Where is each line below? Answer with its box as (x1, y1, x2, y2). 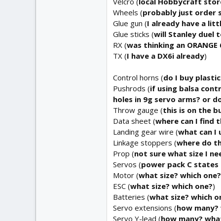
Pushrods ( (113, 83, 150, 93)
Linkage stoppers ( (113, 138, 177, 147)
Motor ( (113, 170, 139, 180)
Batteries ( (113, 192, 149, 202)
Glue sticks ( (113, 29, 154, 39)
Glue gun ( (113, 18, 147, 28)
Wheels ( (113, 7, 143, 17)
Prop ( (113, 148, 134, 158)
